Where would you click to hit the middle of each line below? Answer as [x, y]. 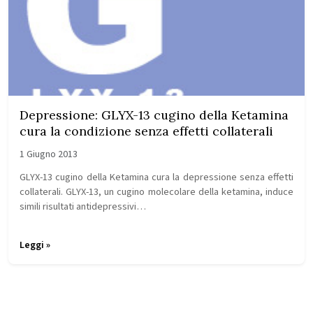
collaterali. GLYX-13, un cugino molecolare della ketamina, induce [156, 192]
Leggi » [35, 245]
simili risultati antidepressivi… [83, 206]
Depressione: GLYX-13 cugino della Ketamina [154, 115]
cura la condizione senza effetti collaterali [146, 131]
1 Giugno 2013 [49, 154]
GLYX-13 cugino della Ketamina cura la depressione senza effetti [156, 177]
